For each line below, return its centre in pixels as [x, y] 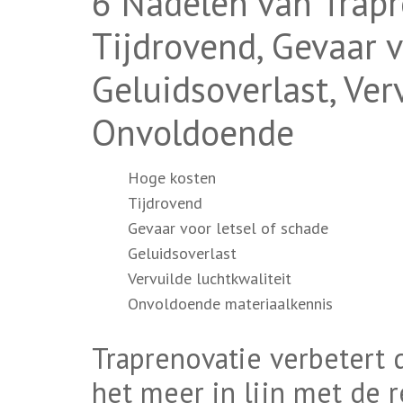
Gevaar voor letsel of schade [228, 228]
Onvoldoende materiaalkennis [230, 303]
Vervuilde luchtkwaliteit [210, 278]
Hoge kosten [172, 177]
